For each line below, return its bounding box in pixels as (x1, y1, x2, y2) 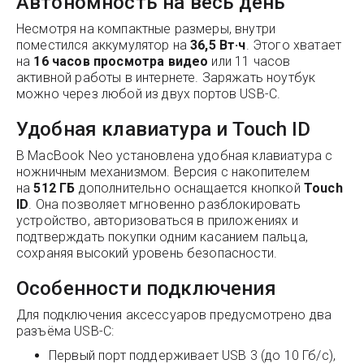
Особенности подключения (16, 277, 276, 300)
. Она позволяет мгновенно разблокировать (28, 197, 301, 212)
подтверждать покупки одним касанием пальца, (16, 229, 308, 245)
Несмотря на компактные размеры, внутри (16, 21, 276, 37)
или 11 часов (208, 54, 291, 69)
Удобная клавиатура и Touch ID (16, 118, 311, 141)
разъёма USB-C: (16, 323, 115, 339)
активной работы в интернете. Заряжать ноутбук (16, 70, 316, 85)
